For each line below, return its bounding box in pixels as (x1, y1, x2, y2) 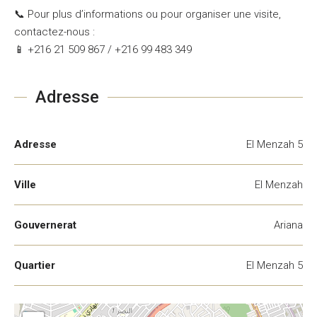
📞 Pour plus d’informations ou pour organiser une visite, (14, 8, 281, 21)
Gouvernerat (14, 219, 76, 231)
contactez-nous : (14, 25, 95, 38)
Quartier (14, 259, 55, 272)
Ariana (274, 219, 303, 231)
